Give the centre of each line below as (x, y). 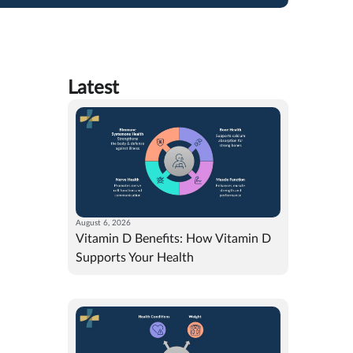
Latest (93, 88)
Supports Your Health (135, 257)
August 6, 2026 (103, 223)
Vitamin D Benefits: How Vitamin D (173, 238)
